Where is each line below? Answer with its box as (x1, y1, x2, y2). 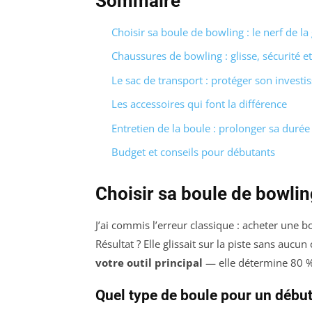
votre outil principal (95, 256, 203, 270)
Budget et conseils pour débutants (111, 145, 275, 159)
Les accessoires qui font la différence (111, 97, 287, 111)
